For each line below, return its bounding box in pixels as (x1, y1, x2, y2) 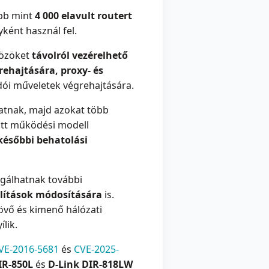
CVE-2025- (74, 243, 119, 256)
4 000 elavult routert (35, 9, 132, 23)
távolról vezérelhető (32, 49, 128, 62)
